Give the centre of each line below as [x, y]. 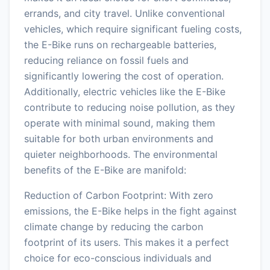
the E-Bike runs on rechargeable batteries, [120, 44]
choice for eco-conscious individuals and [118, 258]
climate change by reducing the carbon [114, 226]
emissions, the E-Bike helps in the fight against [130, 211]
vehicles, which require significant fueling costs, [133, 29]
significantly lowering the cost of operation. [124, 76]
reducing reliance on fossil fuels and [106, 60]
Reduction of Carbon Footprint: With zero [119, 195]
